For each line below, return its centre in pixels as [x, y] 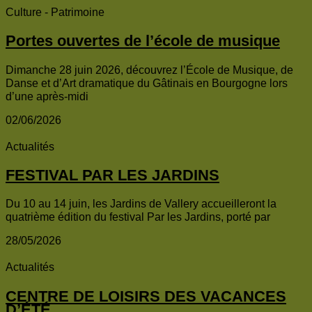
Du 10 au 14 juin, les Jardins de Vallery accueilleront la [141, 204]
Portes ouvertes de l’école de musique [143, 41]
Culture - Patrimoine [55, 12]
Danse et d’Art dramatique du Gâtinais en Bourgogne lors [147, 83]
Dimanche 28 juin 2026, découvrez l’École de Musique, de [149, 70]
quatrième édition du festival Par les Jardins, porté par [138, 217]
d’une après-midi [47, 96]
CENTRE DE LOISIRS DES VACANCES [146, 296]
